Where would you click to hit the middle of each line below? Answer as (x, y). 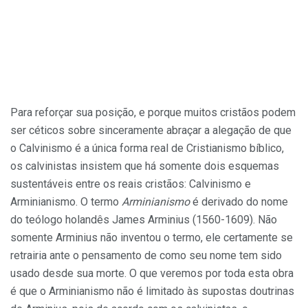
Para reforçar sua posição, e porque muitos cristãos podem (153, 112)
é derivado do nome (240, 201)
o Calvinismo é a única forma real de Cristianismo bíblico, (147, 148)
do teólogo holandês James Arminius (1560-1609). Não (144, 219)
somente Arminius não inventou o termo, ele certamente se (152, 237)
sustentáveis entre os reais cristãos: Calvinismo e (131, 184)
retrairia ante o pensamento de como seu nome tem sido (146, 255)
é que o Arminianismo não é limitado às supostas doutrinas (152, 291)
